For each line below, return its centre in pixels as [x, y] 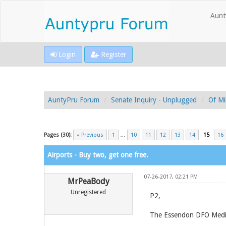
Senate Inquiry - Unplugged [154, 100]
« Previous [90, 135]
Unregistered [89, 192]
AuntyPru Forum [74, 100]
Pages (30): [58, 135]
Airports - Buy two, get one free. [98, 155]
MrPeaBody [88, 181]
